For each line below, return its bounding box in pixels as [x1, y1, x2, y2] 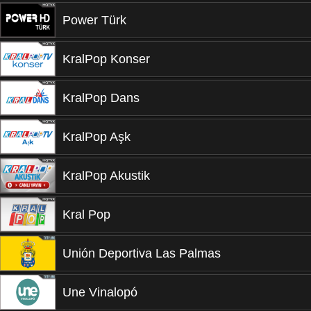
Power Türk [62, 13, 126, 27]
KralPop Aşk [62, 130, 131, 144]
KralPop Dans [62, 91, 140, 105]
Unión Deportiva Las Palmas [62, 246, 221, 260]
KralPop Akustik [62, 169, 150, 183]
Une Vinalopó [62, 285, 137, 299]
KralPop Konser [62, 52, 150, 66]
